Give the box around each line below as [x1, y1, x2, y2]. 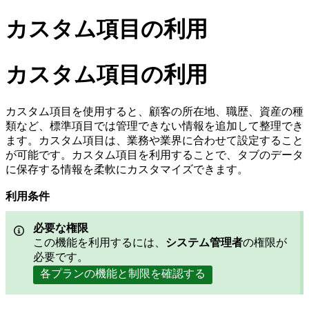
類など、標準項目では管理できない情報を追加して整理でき [6, 120, 303, 132]
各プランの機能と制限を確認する [40, 268, 206, 280]
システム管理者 [166, 237, 243, 249]
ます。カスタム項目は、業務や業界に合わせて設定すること [6, 134, 303, 147]
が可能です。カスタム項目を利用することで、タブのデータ [6, 149, 303, 161]
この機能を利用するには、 [33, 237, 166, 249]
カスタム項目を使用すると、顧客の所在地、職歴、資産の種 [6, 106, 303, 118]
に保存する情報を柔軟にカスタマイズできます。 [6, 163, 248, 176]
